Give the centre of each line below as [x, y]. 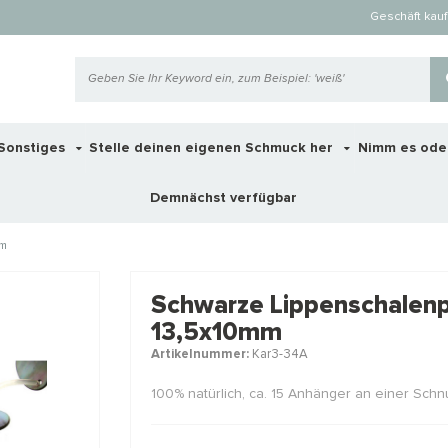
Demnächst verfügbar [223, 198]
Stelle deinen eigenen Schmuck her [213, 148]
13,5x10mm [216, 332]
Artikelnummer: [199, 354]
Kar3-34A [278, 354]
